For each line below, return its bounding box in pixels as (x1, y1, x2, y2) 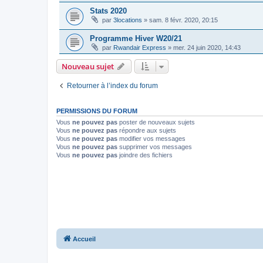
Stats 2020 (90, 6, 127, 16)
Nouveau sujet (62, 60, 114, 72)
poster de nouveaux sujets (117, 118, 195, 126)
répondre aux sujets (117, 126, 176, 134)
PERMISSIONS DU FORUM (56, 107, 137, 114)
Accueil (73, 235, 96, 243)
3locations (113, 16, 142, 24)
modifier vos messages (117, 134, 186, 142)
